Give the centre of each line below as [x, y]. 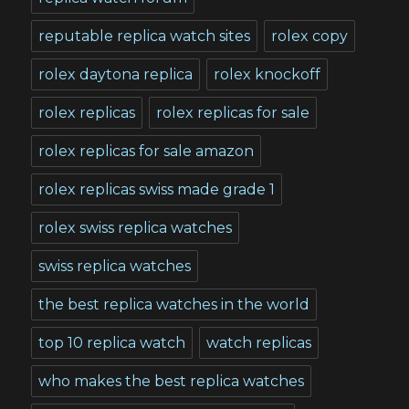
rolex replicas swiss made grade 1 [157, 189]
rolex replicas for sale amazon [147, 151]
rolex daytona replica [116, 74]
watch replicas [259, 342]
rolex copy [310, 36]
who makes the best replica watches [172, 381]
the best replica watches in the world [174, 304]
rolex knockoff [267, 74]
